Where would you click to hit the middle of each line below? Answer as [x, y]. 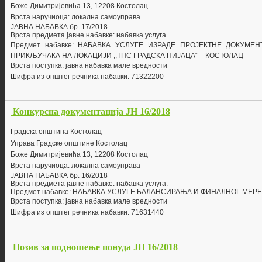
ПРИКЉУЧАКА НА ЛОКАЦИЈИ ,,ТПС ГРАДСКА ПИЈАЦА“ [105, 56]
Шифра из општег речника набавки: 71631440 [87, 213]
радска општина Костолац [58, 132]
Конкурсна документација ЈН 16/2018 [92, 112]
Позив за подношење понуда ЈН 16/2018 [95, 247]
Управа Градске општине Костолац [69, 144]
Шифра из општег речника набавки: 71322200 [87, 77]
